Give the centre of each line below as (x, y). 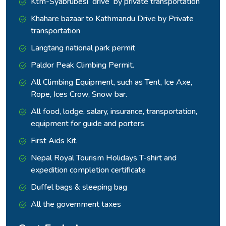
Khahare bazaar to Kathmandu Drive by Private (112, 19)
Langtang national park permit (83, 48)
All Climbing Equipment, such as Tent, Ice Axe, (111, 82)
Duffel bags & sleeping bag (79, 187)
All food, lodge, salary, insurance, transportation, (114, 112)
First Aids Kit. (54, 141)
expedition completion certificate (88, 170)
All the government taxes (76, 205)
